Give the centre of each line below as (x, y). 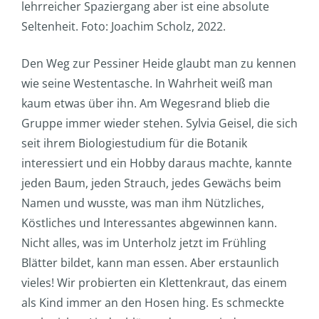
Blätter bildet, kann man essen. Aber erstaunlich (150, 263)
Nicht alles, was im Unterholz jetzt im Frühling (144, 243)
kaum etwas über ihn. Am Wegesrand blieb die (146, 104)
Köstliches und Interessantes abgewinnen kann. (149, 223)
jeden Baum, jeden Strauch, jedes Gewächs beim (151, 183)
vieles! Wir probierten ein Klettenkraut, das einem (154, 283)
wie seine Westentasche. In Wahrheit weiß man (147, 84)
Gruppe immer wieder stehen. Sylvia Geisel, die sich (159, 124)
